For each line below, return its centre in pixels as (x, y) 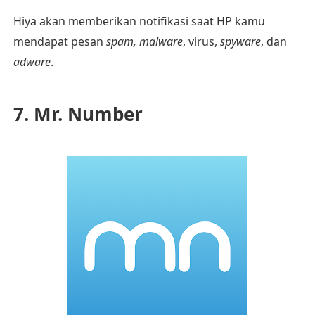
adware (32, 62)
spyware (240, 41)
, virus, (201, 41)
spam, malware (144, 41)
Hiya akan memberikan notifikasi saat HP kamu (139, 21)
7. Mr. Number (78, 114)
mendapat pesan (59, 41)
